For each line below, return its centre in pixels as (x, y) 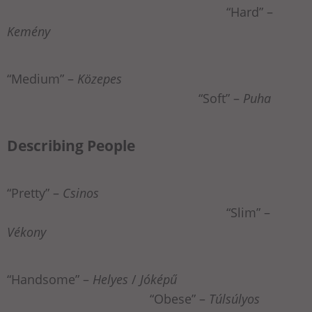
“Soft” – (125, 99)
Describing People (71, 146)
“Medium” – (42, 79)
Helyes (110, 280)
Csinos (81, 193)
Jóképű (158, 280)
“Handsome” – (50, 280)
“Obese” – (108, 299)
